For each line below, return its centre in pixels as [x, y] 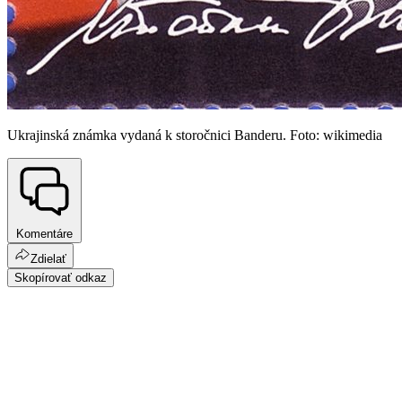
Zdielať [48, 258]
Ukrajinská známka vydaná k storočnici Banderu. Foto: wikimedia [195, 135]
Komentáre [44, 233]
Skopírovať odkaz [61, 277]
